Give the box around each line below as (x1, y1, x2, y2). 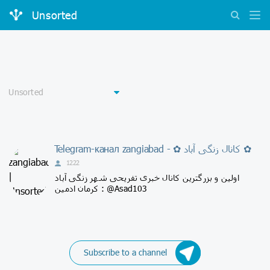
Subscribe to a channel (83, 247, 167, 258)
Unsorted (31, 8, 78, 22)
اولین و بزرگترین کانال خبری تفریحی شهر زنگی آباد (55, 172, 239, 183)
